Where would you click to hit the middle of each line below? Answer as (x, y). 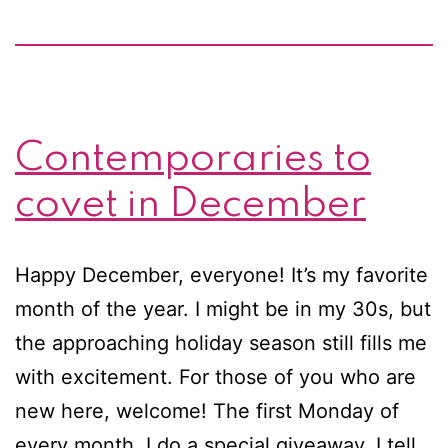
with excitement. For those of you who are (215, 376)
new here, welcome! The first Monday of (207, 410)
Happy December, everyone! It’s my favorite (221, 274)
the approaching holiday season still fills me (221, 342)
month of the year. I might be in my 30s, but (223, 308)
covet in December (190, 204)
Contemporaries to (193, 158)
